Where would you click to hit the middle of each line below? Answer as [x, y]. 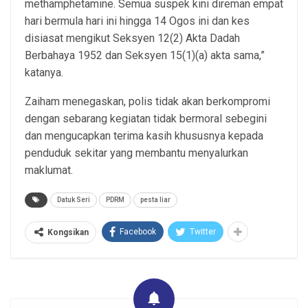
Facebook [138, 231]
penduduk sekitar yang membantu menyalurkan [136, 153]
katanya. [44, 72]
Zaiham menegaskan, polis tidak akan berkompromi [147, 101]
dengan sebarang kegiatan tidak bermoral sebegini [146, 118]
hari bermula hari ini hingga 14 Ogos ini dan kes [137, 21]
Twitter [203, 231]
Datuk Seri [74, 199]
